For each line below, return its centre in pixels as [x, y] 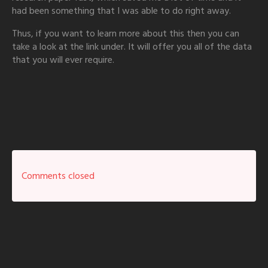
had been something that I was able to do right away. [121, 11]
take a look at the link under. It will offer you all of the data [132, 47]
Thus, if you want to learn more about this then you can [126, 33]
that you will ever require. [63, 60]
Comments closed [58, 176]
